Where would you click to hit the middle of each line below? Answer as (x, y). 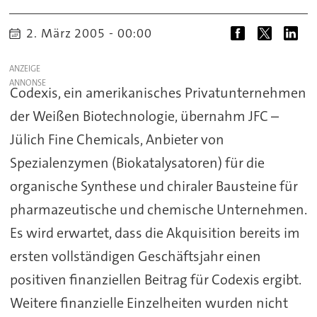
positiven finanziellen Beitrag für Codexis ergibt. (155, 280)
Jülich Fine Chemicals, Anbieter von (117, 140)
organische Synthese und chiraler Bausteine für (154, 186)
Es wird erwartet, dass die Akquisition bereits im (155, 233)
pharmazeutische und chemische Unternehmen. (158, 210)
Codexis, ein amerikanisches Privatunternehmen (158, 93)
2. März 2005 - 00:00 (95, 33)
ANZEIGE (25, 69)
